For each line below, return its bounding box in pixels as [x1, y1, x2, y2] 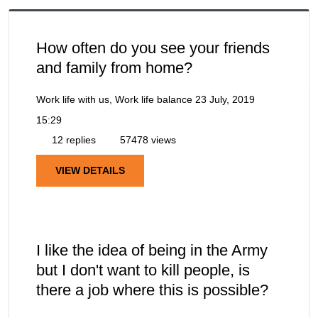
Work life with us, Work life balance [36, 93, 192, 105]
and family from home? [36, 58, 192, 77]
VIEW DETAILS [55, 164, 125, 176]
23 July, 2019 [195, 93, 255, 105]
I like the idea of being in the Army [36, 241, 268, 259]
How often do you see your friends [36, 38, 270, 57]
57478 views [117, 133, 176, 146]
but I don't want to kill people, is [36, 261, 250, 279]
